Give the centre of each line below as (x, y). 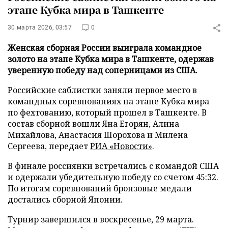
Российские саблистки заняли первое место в (102, 90)
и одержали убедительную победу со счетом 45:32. (113, 177)
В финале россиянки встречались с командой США (113, 166)
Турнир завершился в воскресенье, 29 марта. (101, 219)
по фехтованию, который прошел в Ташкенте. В (107, 112)
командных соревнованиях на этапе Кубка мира (108, 101)
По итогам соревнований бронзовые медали (100, 188)
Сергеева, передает (49, 146)
